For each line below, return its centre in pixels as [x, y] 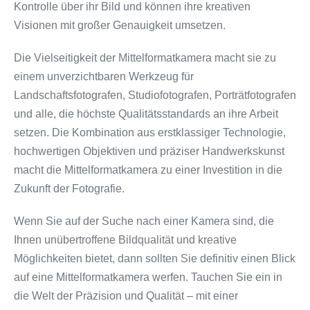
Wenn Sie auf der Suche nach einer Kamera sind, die [144, 221]
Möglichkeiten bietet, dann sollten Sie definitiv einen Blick [155, 258]
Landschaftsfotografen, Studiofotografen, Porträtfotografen [155, 95]
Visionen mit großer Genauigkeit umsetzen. [120, 25]
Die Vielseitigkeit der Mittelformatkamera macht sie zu [145, 57]
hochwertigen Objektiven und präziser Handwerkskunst [149, 151]
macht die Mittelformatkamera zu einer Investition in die [148, 170]
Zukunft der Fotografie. [69, 188]
